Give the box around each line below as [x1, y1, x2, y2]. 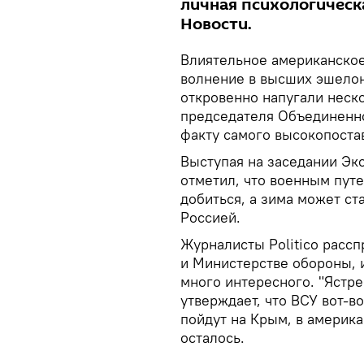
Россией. [180, 207, 240, 227]
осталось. [180, 327, 245, 347]
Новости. [180, 12, 252, 36]
